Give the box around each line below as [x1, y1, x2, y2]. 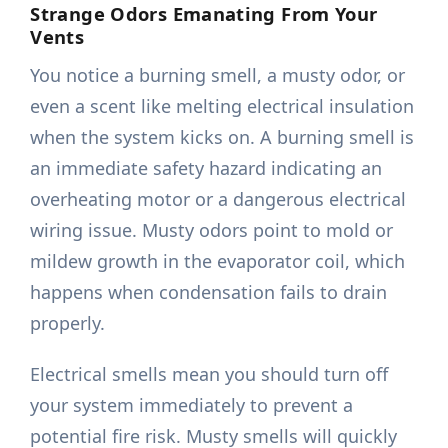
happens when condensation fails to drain [30, 280, 388, 305]
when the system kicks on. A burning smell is [30, 125, 415, 150]
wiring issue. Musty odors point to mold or [30, 218, 394, 243]
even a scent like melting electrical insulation [30, 94, 415, 119]
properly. [30, 311, 106, 336]
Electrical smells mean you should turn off [30, 362, 389, 387]
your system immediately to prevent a [30, 393, 354, 418]
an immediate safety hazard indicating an [30, 156, 383, 181]
